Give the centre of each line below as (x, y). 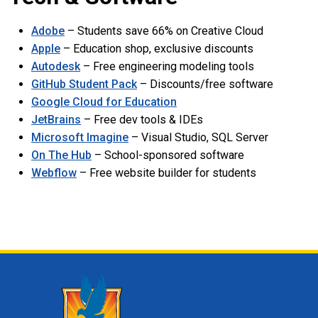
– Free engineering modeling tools (167, 66)
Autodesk (56, 66)
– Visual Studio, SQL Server (198, 137)
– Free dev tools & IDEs (142, 119)
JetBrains (56, 119)
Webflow (54, 172)
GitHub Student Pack (84, 84)
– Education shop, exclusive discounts (157, 48)
